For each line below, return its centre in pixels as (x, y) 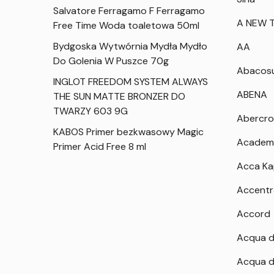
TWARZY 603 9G (91, 111)
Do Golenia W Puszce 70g (111, 61)
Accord (254, 214)
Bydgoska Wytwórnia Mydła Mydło (130, 46)
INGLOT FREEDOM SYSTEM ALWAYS (131, 82)
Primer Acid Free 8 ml (100, 146)
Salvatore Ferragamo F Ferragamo (129, 11)
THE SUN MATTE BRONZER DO (119, 96)
